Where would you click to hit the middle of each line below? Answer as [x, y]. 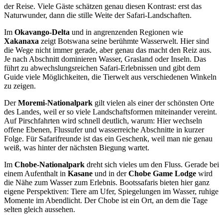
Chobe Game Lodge [162, 173]
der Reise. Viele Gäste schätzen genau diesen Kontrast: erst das [103, 6]
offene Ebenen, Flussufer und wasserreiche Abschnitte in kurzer [104, 129]
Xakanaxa [21, 41]
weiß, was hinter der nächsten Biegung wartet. [77, 147]
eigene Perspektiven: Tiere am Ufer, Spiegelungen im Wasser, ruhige [111, 191]
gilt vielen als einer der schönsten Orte [153, 103]
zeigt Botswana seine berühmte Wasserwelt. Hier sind [124, 41]
